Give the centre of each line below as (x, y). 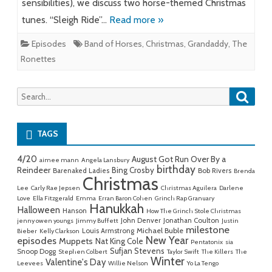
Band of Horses (113, 44)
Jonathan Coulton (191, 221)
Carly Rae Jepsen (56, 188)
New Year (167, 240)
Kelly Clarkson (59, 231)
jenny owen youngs (45, 221)
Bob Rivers (215, 171)
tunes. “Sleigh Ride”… (66, 20)
